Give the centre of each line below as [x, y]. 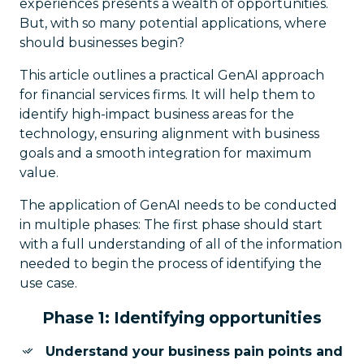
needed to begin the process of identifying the [171, 264]
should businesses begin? [102, 43]
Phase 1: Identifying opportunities [182, 318]
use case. [48, 283]
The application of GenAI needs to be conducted [178, 205]
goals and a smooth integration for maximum [165, 153]
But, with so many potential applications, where [173, 23]
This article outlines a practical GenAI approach [172, 75]
